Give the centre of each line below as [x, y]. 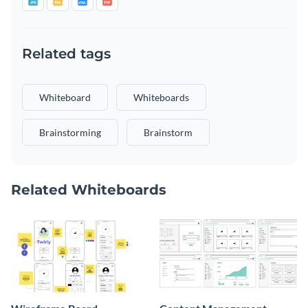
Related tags [66, 54]
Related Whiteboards [89, 190]
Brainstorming [70, 133]
